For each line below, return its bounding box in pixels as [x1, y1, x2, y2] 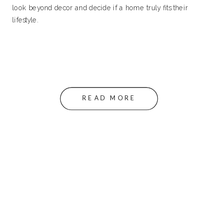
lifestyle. [12, 16, 38, 24]
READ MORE [82, 94, 137, 102]
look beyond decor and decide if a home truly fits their [12, 4, 188, 12]
